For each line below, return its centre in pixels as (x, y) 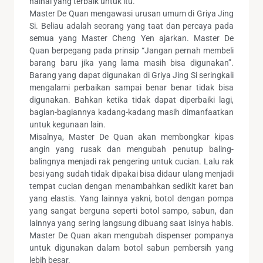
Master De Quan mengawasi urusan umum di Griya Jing (131, 13)
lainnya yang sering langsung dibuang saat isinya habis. (131, 223)
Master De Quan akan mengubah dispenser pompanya (131, 235)
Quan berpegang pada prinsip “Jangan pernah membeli (131, 50)
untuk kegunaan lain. (68, 124)
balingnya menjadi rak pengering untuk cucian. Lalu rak (131, 161)
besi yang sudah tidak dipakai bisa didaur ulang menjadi (131, 173)
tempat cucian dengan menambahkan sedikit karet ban (131, 186)
